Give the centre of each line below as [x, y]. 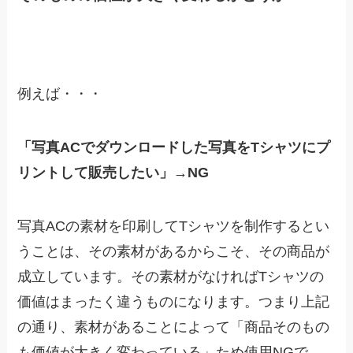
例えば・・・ [60, 94]
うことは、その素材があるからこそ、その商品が [174, 252]
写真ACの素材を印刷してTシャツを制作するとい [174, 227]
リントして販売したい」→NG [113, 173]
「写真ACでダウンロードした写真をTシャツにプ [174, 148]
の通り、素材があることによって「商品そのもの [174, 327]
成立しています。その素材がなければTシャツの [171, 277]
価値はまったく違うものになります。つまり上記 [174, 302]
